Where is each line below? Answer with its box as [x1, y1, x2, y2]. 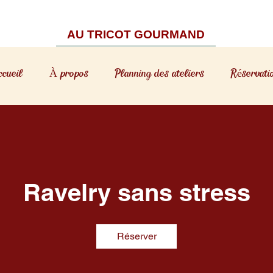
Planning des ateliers [115, 68, 204, 82]
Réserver [116, 230, 157, 243]
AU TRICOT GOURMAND [67, 28, 205, 41]
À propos [49, 68, 88, 82]
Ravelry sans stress [23, 178, 250, 207]
